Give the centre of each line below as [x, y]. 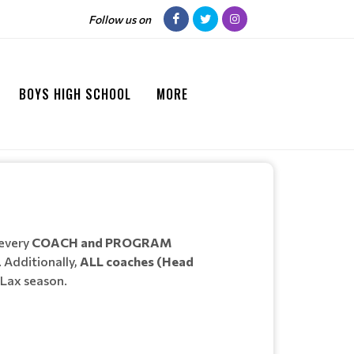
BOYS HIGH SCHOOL [75, 94]
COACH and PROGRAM [102, 242]
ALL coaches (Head [137, 261]
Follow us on [120, 19]
